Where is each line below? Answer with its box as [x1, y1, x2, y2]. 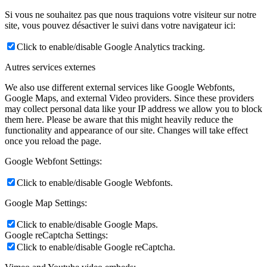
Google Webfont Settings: [5, 156, 102, 167]
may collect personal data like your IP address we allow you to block [5, 104, 262, 114]
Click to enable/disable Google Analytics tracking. [17, 42, 205, 52]
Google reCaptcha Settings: [5, 230, 108, 241]
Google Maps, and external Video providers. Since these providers [5, 93, 254, 104]
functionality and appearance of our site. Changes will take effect [5, 125, 248, 136]
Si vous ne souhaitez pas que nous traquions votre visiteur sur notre [5, 10, 256, 20]
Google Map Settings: [5, 198, 87, 209]
